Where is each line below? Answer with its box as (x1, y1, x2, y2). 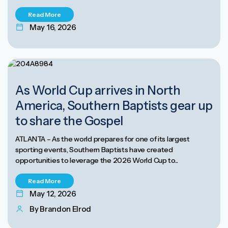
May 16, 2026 (30, 22, 76, 32)
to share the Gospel (15, 113, 123, 128)
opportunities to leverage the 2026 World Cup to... (15, 155, 179, 165)
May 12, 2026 (30, 188, 76, 198)
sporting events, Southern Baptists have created (15, 145, 173, 154)
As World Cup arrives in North (15, 82, 181, 98)
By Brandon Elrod (30, 204, 92, 214)
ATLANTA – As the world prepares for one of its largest (15, 134, 190, 144)
